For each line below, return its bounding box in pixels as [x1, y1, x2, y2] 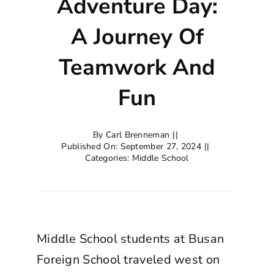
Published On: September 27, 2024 [61, 140, 201, 152]
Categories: [85, 152, 132, 164]
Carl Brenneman [106, 128, 170, 141]
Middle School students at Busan [36, 230, 224, 247]
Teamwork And [59, 52, 215, 83]
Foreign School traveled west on [36, 251, 220, 268]
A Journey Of [70, 21, 204, 52]
